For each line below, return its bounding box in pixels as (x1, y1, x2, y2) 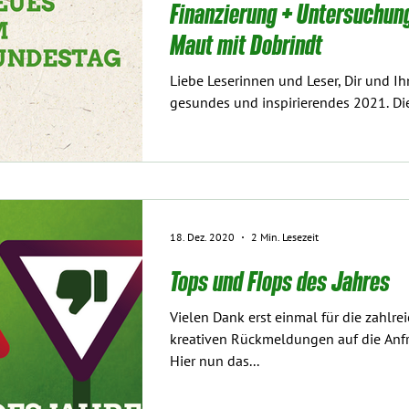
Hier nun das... (170, 353, 259, 371)
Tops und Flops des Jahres (170, 265, 390, 297)
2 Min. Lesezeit (251, 230, 319, 244)
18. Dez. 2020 (170, 230, 235, 244)
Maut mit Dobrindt (170, 28, 322, 59)
